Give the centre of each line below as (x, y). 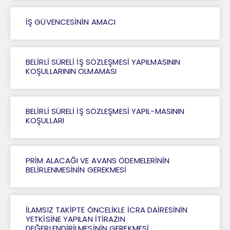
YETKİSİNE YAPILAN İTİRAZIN (75, 219)
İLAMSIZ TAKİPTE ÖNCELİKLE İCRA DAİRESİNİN (107, 210)
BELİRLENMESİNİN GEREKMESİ (76, 170)
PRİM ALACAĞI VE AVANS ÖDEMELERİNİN (98, 161)
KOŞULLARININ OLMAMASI (71, 71)
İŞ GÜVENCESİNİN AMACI (71, 22)
